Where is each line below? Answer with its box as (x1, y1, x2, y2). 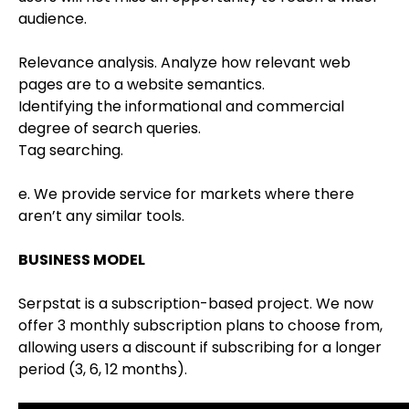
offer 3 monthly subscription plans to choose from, (18, 314, 383, 336)
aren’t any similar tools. (18, 204, 184, 226)
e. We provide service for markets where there (18, 183, 354, 204)
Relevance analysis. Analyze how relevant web (18, 51, 351, 73)
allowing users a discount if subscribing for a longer (18, 336, 382, 358)
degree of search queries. (18, 117, 201, 139)
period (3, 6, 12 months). (18, 358, 187, 380)
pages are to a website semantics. (18, 73, 265, 95)
